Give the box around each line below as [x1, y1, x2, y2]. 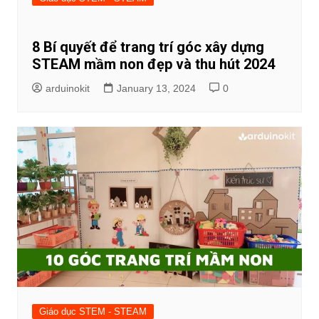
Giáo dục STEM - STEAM [38, 305, 147, 317]
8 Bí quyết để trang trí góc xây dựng [31, 38, 264, 56]
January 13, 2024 [116, 82, 196, 94]
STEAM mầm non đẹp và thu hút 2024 [31, 55, 275, 73]
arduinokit [45, 82, 90, 94]
